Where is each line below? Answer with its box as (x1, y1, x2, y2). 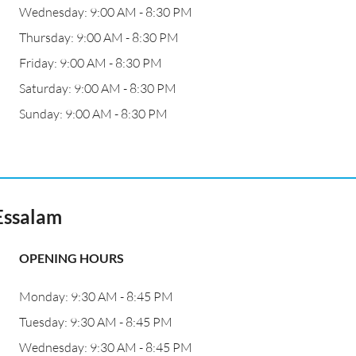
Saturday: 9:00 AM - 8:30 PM (19, 80, 176, 96)
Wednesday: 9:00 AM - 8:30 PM (19, 4, 192, 20)
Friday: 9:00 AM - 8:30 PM (19, 55, 162, 71)
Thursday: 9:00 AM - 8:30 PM (19, 29, 179, 45)
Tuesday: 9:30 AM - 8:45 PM (19, 314, 172, 330)
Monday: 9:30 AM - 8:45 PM (19, 288, 173, 304)
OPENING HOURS (19, 250, 124, 265)
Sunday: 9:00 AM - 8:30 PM (19, 106, 168, 122)
